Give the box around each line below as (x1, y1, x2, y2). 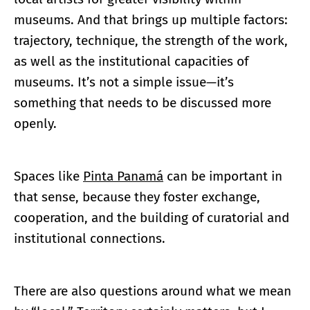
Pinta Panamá (83, 168, 163, 185)
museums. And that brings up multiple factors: (14, 12, 288, 28)
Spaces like (14, 168, 83, 185)
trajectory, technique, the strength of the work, (14, 33, 288, 49)
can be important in (163, 168, 282, 185)
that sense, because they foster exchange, (14, 189, 260, 206)
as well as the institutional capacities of (14, 53, 248, 70)
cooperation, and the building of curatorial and (14, 210, 289, 226)
